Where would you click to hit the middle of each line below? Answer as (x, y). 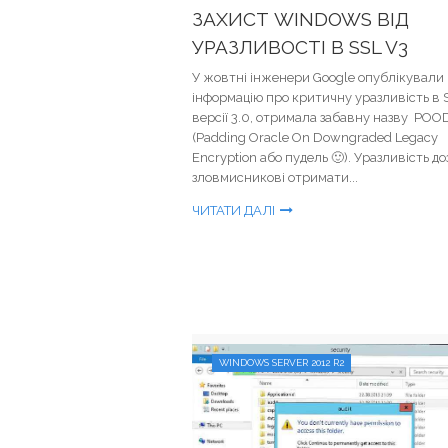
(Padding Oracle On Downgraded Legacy (315, 137)
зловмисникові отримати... (275, 177)
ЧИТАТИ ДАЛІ (233, 210)
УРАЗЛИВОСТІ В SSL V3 (300, 47)
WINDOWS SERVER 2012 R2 (281, 362)
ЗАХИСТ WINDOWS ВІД (300, 19)
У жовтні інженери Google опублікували (318, 77)
